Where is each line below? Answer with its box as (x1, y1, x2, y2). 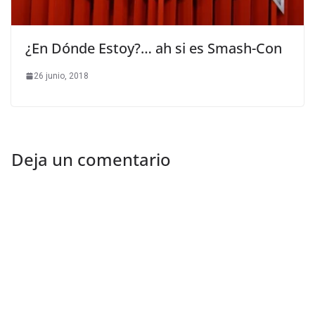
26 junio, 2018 (34, 70, 89, 81)
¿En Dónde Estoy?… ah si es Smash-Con (25, 38, 282, 58)
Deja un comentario (11, 147, 171, 171)
